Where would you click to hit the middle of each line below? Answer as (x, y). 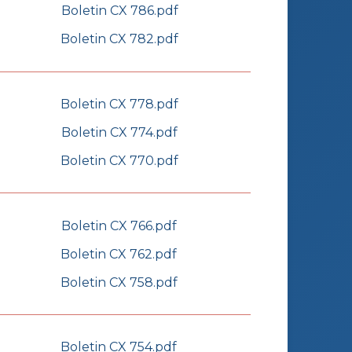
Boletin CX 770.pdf (119, 160)
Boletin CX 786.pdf (119, 11)
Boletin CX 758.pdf (119, 282)
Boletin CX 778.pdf (119, 104)
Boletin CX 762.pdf (119, 254)
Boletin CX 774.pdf (119, 132)
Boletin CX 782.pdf (119, 39)
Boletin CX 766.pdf (119, 225)
